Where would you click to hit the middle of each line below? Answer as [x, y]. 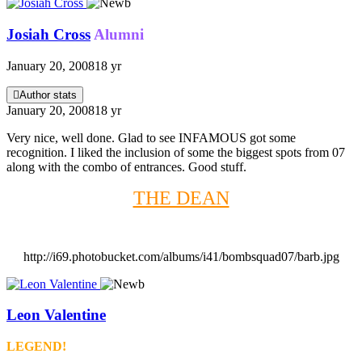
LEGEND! [36, 347]
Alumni [119, 34]
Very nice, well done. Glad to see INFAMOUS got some [151, 137]
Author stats [48, 95]
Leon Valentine [56, 315]
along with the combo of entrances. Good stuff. [126, 166]
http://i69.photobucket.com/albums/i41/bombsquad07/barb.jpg [181, 256]
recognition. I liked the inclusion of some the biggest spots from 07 [176, 152]
